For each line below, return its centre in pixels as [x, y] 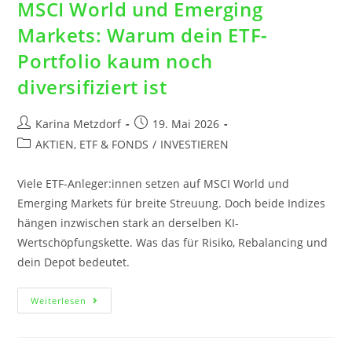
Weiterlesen [59, 301]
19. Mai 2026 [186, 124]
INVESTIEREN [195, 145]
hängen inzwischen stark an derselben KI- [128, 223]
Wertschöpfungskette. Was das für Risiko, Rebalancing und [173, 243]
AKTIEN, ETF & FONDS [92, 145]
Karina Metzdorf [79, 124]
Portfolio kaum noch [115, 61]
